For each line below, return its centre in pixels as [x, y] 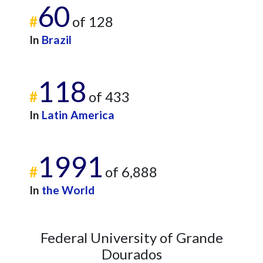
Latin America [78, 115]
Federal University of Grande [131, 237]
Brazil [57, 40]
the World [68, 190]
